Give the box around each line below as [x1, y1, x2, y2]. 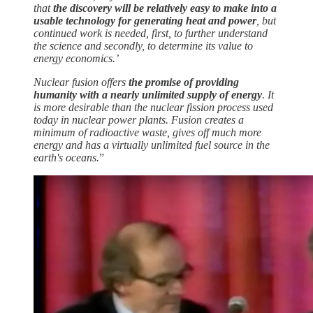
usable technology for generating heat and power [34, 14, 256, 27]
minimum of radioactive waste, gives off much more [34, 126, 261, 138]
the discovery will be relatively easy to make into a [53, 1, 277, 14]
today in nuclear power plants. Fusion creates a [34, 113, 244, 126]
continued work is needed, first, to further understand [34, 27, 268, 39]
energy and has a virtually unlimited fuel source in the [34, 138, 270, 151]
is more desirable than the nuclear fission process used [34, 101, 273, 113]
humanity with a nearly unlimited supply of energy [34, 88, 262, 101]
